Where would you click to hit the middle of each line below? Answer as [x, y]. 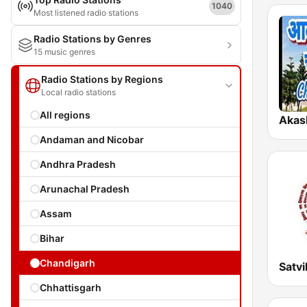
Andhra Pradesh [78, 164]
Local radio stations [78, 92]
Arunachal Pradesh [85, 189]
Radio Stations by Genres [93, 39]
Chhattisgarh [71, 287]
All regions [65, 115]
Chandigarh [67, 263]
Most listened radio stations [86, 13]
